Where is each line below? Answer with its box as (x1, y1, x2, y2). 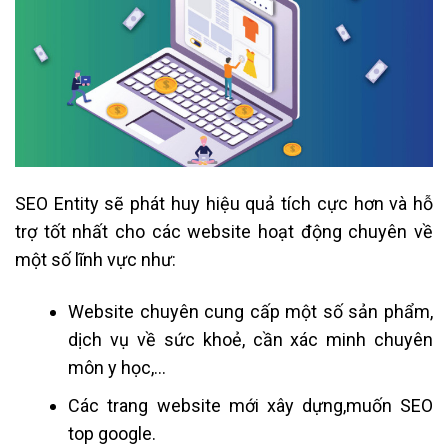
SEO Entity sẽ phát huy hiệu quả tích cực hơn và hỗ (15, 193, 433, 215)
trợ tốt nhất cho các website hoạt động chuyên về (15, 221, 433, 243)
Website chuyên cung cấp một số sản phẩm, (68, 300, 433, 322)
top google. (68, 423, 157, 445)
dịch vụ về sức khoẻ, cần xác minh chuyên (68, 328, 433, 350)
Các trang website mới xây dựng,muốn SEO (68, 395, 433, 417)
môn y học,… (68, 356, 167, 378)
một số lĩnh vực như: (15, 249, 176, 271)
